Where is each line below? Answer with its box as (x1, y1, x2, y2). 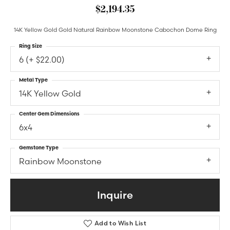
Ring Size (19, 43, 42, 49)
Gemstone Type (19, 144, 59, 151)
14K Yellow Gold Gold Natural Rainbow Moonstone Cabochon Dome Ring (13, 26, 217, 33)
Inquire (97, 188, 133, 202)
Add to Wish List (94, 219, 147, 227)
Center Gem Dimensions (19, 110, 80, 117)
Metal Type (19, 76, 48, 83)
